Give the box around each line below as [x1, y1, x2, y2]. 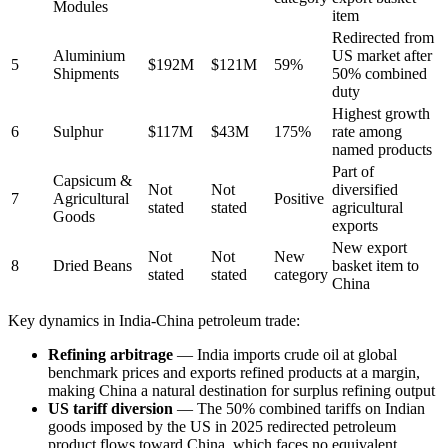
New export [332, 239, 407, 257]
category [274, 266, 328, 284]
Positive [274, 190, 324, 208]
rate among [332, 123, 402, 141]
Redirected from [332, 29, 434, 47]
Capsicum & [53, 172, 132, 190]
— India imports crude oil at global [173, 346, 397, 364]
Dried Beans [53, 257, 132, 275]
